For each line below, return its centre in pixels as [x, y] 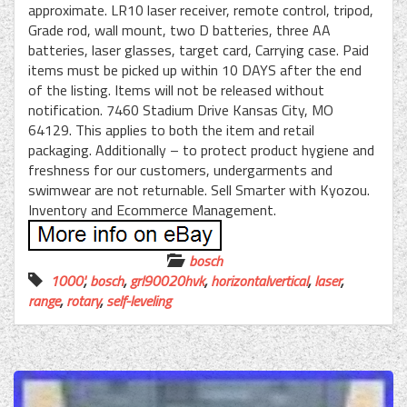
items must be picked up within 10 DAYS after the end [195, 70]
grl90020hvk [167, 281]
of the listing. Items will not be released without [176, 90]
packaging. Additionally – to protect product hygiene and [201, 150]
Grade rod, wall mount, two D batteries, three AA [179, 30]
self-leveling [139, 301]
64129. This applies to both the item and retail [171, 130]
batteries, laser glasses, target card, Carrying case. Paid [199, 50]
